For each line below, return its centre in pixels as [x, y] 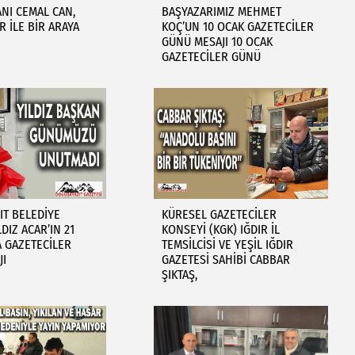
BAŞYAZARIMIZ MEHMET [221, 11]
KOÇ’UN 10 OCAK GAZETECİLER [237, 27]
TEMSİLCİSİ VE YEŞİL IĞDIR [227, 244]
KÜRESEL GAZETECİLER [219, 214]
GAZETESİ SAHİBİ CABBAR [225, 260]
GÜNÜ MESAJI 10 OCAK [217, 42]
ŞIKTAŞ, [179, 275]
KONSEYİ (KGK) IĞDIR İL [220, 229]
